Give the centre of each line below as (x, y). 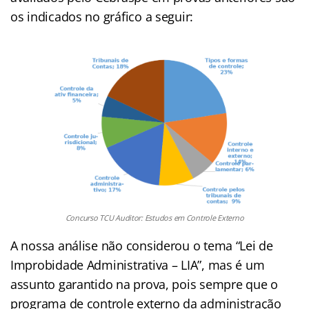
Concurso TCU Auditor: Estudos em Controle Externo (154, 217)
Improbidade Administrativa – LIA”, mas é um (138, 265)
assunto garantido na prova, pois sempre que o (144, 284)
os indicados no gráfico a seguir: (102, 16)
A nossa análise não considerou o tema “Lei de (142, 245)
